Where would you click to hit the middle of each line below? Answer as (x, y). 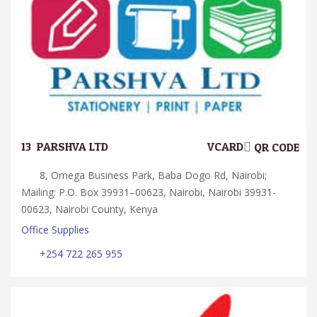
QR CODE (275, 147)
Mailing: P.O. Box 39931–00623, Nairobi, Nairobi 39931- (149, 192)
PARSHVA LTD (73, 146)
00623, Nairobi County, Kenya (90, 209)
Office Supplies (55, 229)
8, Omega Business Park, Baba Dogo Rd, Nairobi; (152, 175)
